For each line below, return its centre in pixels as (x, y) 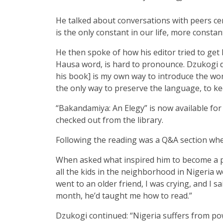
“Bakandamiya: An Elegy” (102, 108)
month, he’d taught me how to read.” (124, 195)
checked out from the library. (110, 120)
